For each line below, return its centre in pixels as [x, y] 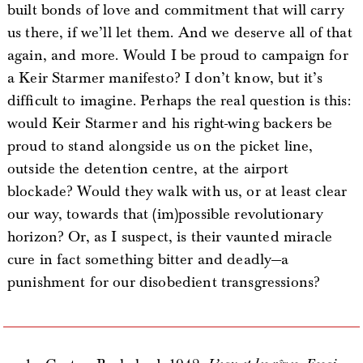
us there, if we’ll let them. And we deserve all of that [179, 33]
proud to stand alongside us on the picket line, [160, 147]
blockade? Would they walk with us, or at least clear [177, 192]
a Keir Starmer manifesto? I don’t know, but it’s [165, 79]
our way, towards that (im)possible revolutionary [165, 215]
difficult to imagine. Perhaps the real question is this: [179, 101]
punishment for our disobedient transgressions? [164, 283]
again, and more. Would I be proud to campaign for [177, 56]
